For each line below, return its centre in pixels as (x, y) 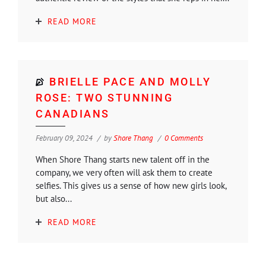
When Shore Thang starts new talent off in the (123, 159)
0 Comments (184, 138)
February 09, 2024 (64, 138)
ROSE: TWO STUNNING (104, 97)
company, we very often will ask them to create (124, 172)
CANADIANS (73, 113)
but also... (54, 198)
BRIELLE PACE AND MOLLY (130, 81)
